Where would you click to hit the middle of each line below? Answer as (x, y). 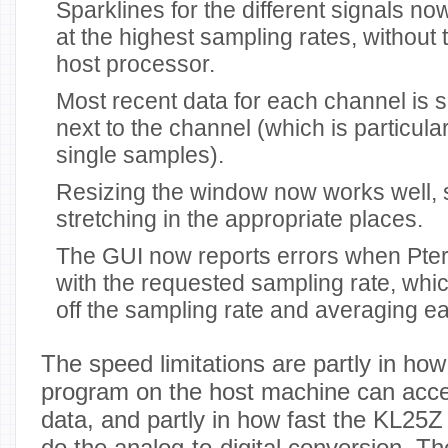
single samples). (140, 155)
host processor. (135, 64)
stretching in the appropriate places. (239, 219)
